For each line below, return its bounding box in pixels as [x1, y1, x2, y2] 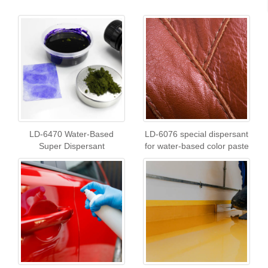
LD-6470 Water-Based [29, 129, 114, 139]
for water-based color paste [144, 141, 249, 151]
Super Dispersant [38, 141, 105, 151]
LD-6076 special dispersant [145, 129, 248, 139]
